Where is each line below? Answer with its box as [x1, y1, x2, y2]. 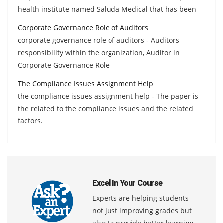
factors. [18, 115, 43, 125]
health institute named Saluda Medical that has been [18, 4, 196, 14]
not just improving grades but [92, 205, 192, 215]
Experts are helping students [92, 193, 189, 203]
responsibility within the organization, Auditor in [18, 47, 180, 57]
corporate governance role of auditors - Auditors [18, 35, 179, 45]
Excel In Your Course [92, 178, 162, 188]
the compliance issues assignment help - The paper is [18, 91, 198, 101]
